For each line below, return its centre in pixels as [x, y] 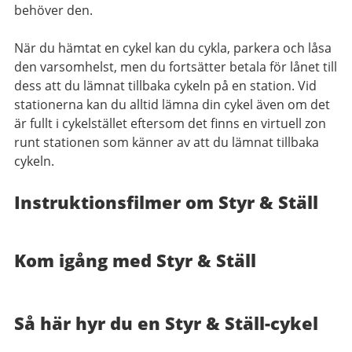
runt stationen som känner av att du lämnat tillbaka [167, 142]
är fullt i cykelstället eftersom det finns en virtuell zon [170, 123]
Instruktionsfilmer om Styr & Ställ [166, 202]
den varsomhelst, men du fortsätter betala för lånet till [176, 66]
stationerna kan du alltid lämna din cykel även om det [172, 104]
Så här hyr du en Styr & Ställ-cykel [166, 323]
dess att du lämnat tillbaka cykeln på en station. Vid [165, 85]
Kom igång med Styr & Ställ [135, 260]
